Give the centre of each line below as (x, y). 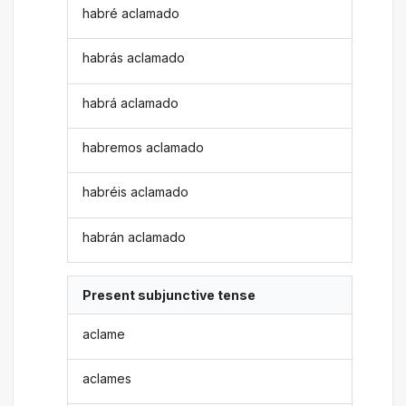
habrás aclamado (134, 58)
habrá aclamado (131, 102)
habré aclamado (131, 13)
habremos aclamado (144, 148)
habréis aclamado (136, 192)
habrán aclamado (135, 237)
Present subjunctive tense (169, 295)
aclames (107, 378)
